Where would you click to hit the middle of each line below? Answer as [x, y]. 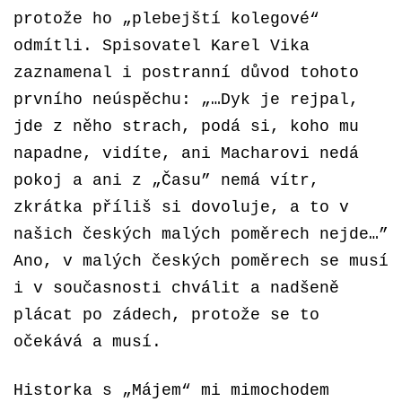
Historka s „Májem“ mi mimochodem [171, 390]
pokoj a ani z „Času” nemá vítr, [166, 180]
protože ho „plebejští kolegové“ [166, 19]
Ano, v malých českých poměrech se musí [201, 261]
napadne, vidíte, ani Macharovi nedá [186, 153]
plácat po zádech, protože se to [166, 315]
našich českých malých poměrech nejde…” [201, 234]
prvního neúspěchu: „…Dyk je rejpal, [186, 100]
